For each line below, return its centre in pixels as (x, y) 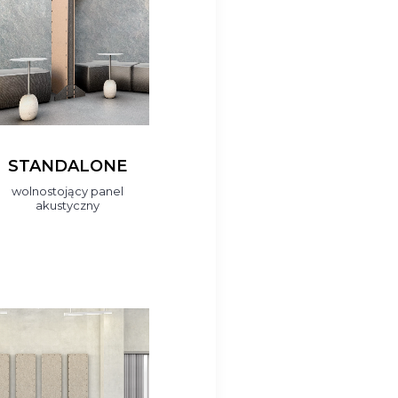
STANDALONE (67, 166)
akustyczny (67, 205)
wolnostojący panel (67, 191)
